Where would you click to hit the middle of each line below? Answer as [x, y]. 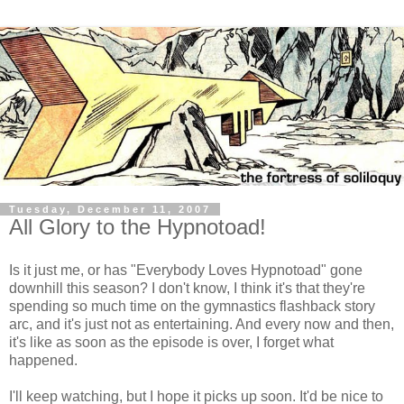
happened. [43, 360]
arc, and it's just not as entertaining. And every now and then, [202, 324]
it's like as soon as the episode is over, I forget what [171, 342]
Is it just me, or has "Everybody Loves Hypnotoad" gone [186, 270]
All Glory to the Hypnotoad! [138, 226]
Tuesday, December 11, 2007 [110, 209]
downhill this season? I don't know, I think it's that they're [187, 288]
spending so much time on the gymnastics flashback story [192, 306]
